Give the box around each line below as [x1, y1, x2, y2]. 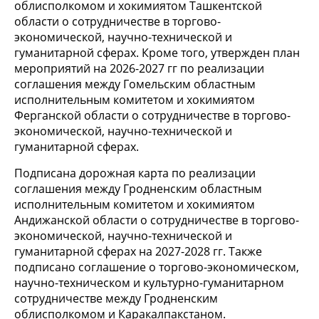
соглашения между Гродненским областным [14, 181, 262, 197]
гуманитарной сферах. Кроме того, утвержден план [14, 45, 300, 61]
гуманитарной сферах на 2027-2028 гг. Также [14, 244, 262, 260]
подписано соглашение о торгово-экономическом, [14, 259, 299, 276]
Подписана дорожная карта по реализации [14, 165, 256, 182]
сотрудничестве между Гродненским [14, 291, 218, 307]
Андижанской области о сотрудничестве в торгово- [14, 212, 299, 229]
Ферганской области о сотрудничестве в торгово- [14, 108, 291, 124]
